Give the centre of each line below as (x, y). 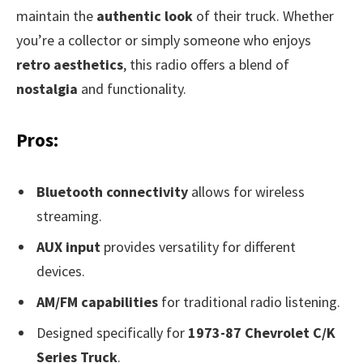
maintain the (56, 15)
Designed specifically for (112, 332)
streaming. (69, 216)
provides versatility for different (198, 247)
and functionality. (132, 88)
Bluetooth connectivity (112, 192)
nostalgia (47, 88)
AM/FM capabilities (97, 302)
